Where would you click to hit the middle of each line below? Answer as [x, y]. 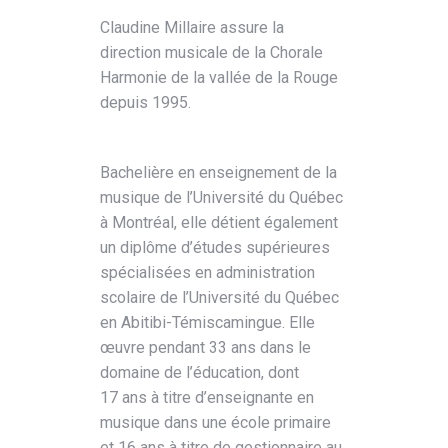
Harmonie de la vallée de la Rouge [219, 77]
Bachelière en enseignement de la [218, 172]
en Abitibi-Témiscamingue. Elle [207, 322]
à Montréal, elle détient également [219, 222]
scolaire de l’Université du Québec [219, 297]
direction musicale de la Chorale [211, 52]
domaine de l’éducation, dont [199, 372]
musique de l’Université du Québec [221, 197]
